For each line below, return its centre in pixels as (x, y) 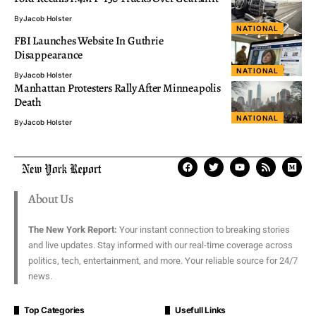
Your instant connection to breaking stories (203, 230)
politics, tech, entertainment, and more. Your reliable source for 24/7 (163, 261)
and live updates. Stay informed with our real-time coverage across (160, 245)
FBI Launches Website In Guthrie (89, 41)
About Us (51, 199)
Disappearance (49, 55)
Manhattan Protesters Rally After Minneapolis (117, 89)
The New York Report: (73, 230)
